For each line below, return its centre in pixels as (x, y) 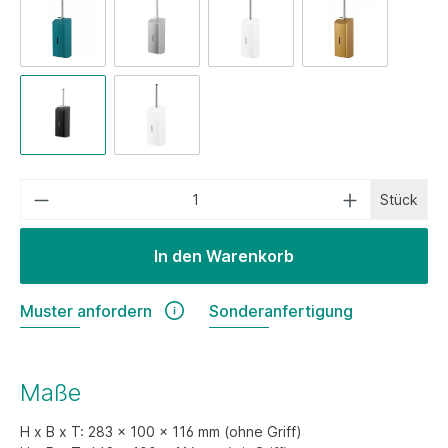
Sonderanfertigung (281, 311)
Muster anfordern (86, 311)
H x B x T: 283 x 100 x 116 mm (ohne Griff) (161, 432)
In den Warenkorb (224, 256)
